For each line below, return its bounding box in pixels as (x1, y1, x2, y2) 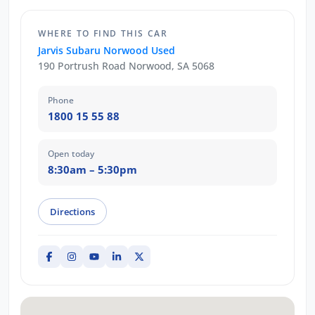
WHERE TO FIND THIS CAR (38, 28, 168, 39)
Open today (48, 148, 94, 160)
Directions (50, 205, 95, 219)
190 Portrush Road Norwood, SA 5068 (38, 59, 214, 73)
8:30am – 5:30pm (48, 162, 137, 177)
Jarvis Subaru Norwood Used (38, 44, 175, 58)
